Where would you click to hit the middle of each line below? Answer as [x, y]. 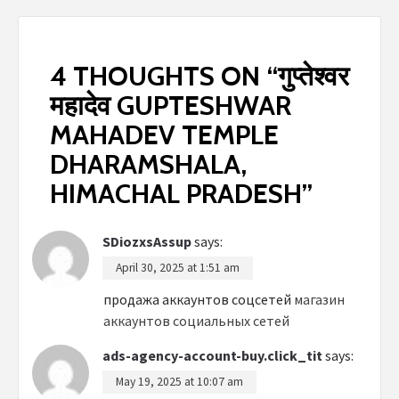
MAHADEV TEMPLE [164, 134]
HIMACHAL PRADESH [176, 193]
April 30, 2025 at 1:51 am [178, 267]
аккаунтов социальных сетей [196, 320]
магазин [319, 299]
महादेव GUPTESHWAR [171, 105]
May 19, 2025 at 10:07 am [179, 381]
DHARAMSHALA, [148, 164]
